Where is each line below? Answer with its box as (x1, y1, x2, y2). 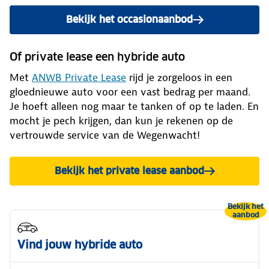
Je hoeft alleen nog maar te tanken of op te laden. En (10, 99, 259, 113)
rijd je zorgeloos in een (126, 70, 232, 84)
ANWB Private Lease (32, 70, 126, 84)
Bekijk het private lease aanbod (54, 164, 204, 177)
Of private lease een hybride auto (10, 49, 185, 64)
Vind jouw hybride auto (17, 237, 142, 252)
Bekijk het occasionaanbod (65, 13, 193, 26)
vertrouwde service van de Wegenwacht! (10, 128, 200, 142)
